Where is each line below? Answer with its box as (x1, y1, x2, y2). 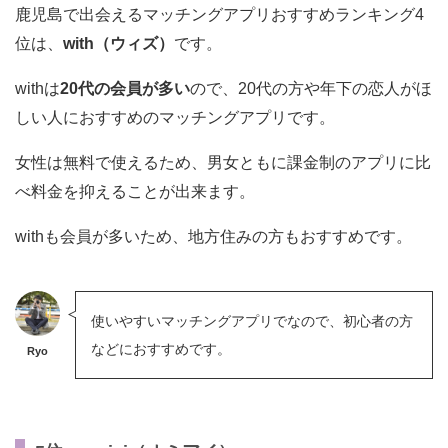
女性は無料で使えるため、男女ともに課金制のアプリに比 (15, 153, 431, 171)
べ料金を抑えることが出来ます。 (15, 182, 255, 200)
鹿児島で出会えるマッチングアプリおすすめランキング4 (15, 5, 424, 23)
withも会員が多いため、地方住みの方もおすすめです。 (15, 227, 412, 245)
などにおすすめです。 (91, 340, 231, 357)
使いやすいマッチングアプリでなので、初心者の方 (91, 312, 413, 329)
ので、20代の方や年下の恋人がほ (190, 79, 432, 97)
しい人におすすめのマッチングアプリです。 (15, 108, 335, 126)
